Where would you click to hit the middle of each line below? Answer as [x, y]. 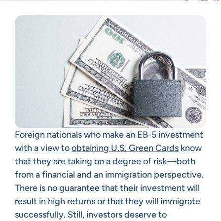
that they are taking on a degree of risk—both [105, 161]
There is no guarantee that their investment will [107, 188]
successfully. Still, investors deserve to [91, 214]
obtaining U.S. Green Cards [125, 148]
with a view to [43, 148]
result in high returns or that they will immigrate [108, 201]
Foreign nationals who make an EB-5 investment [109, 134]
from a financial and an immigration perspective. [109, 174]
